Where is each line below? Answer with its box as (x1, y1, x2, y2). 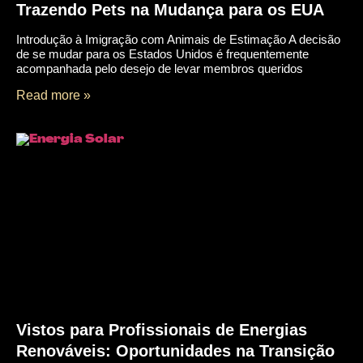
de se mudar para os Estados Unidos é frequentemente (16, 47, 309, 62)
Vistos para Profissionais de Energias (16, 320, 307, 339)
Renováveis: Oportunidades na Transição (16, 341, 335, 360)
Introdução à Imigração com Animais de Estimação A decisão (16, 32, 340, 47)
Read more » (16, 88, 91, 102)
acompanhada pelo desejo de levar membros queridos (16, 62, 303, 76)
